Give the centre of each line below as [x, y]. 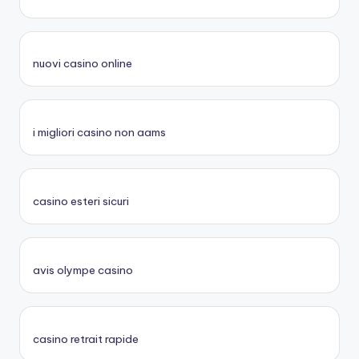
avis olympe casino [83, 270]
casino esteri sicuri [81, 202]
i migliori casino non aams [99, 133]
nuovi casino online [83, 64]
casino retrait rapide [86, 339]
